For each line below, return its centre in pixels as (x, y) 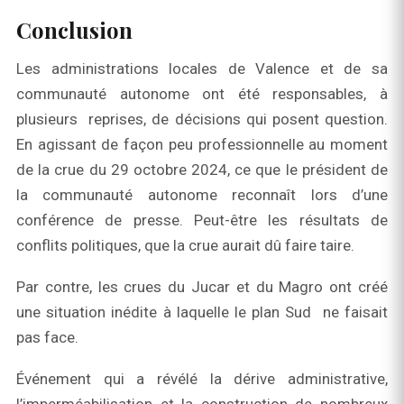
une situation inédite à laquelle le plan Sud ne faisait (202, 312)
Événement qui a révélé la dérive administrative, (202, 379)
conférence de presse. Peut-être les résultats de (202, 220)
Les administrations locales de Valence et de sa (202, 69)
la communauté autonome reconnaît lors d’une (202, 195)
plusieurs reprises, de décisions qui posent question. (202, 119)
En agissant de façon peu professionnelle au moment (202, 145)
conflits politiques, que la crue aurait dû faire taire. (185, 246)
